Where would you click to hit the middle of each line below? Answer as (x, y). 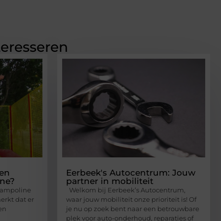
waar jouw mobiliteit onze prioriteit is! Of (131, 199)
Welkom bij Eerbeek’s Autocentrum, (126, 190)
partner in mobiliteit (110, 181)
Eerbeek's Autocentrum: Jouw (131, 172)
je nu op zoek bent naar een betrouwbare (133, 208)
